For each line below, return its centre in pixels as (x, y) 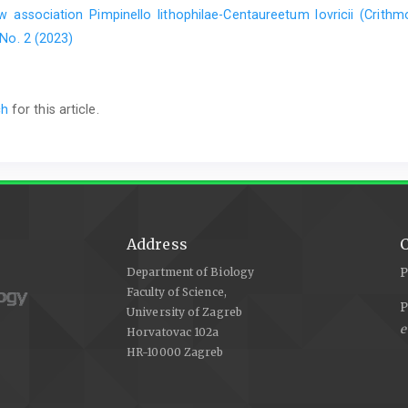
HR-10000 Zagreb (175, 352)
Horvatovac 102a (173, 332)
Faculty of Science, (177, 292)
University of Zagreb (184, 312)
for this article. (53, 110)
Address (157, 244)
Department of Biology (191, 272)
